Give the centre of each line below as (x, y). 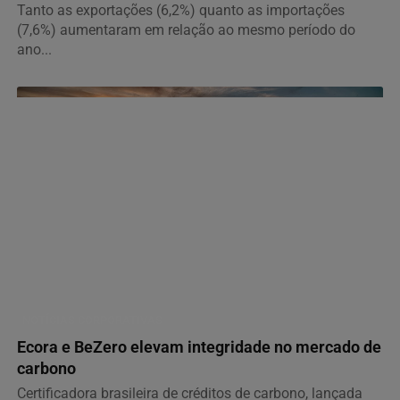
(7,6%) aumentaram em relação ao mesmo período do (186, 30)
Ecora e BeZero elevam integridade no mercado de (199, 347)
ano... (34, 50)
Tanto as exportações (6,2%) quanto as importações (181, 11)
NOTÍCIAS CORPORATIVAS (92, 320)
